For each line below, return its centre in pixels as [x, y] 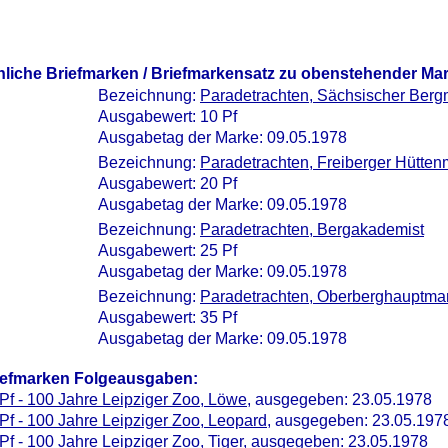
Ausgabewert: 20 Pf [167, 183]
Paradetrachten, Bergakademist [312, 229]
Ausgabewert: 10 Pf [167, 116]
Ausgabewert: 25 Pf [167, 250]
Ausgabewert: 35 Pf [167, 317]
